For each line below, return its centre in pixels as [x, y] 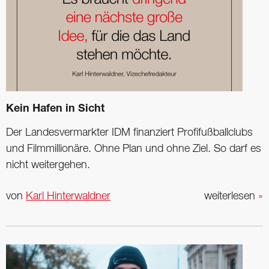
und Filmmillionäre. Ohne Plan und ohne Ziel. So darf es [134, 149]
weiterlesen [231, 196]
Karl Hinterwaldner [68, 196]
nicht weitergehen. [48, 165]
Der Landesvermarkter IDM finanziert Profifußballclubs [129, 132]
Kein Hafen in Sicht [55, 109]
